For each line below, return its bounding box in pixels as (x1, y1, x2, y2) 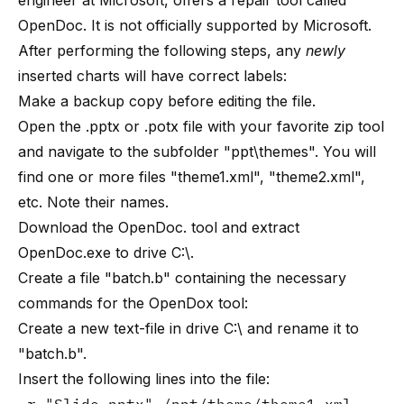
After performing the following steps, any (18, 41, 306, 60)
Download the (18, 218, 118, 236)
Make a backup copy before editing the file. (18, 92, 316, 110)
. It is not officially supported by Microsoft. (83, 16, 372, 34)
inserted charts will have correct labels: (18, 67, 287, 85)
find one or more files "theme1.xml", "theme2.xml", (18, 168, 365, 186)
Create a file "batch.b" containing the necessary (18, 269, 346, 287)
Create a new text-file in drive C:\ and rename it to (18, 319, 359, 337)
